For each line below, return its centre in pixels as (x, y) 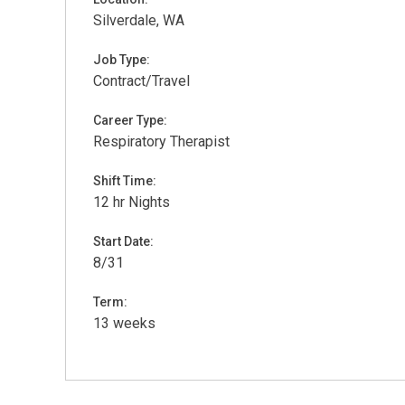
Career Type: (130, 120)
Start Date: (123, 241)
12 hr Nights (132, 202)
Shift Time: (125, 181)
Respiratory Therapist (161, 141)
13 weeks (124, 323)
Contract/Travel (141, 81)
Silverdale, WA (139, 20)
